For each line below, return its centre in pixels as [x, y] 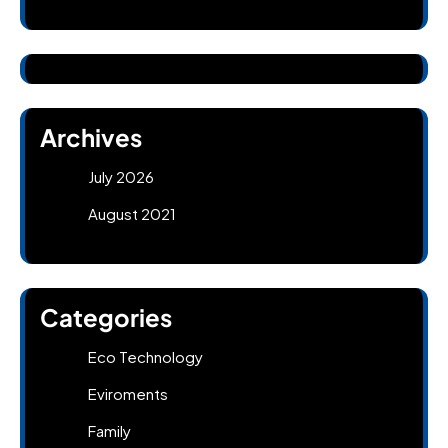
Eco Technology [145, 356]
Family [109, 430]
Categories [106, 316]
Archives [91, 136]
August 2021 [132, 213]
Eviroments [128, 393]
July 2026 [121, 176]
